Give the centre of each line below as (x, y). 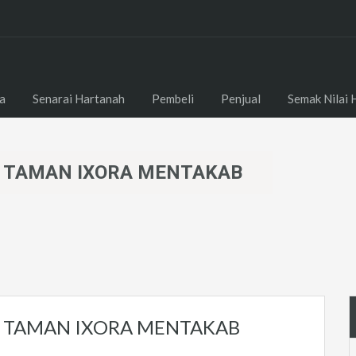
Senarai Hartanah (79, 99)
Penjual (241, 99)
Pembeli (173, 99)
